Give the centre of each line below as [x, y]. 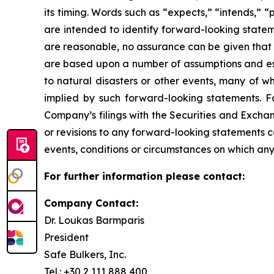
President [66, 237]
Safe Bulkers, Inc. [85, 254]
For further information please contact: [144, 176]
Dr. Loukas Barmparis [94, 220]
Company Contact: [91, 203]
